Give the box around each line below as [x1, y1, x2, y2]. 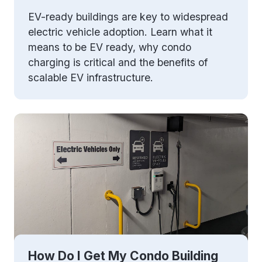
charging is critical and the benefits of [28, 56, 208, 69]
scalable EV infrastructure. [28, 71, 153, 84]
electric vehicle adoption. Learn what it [28, 26, 212, 39]
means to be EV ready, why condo [28, 41, 191, 54]
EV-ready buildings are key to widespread [28, 11, 228, 23]
